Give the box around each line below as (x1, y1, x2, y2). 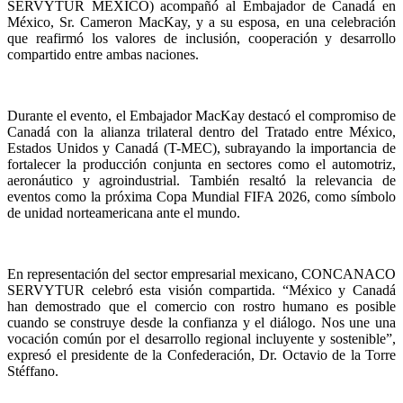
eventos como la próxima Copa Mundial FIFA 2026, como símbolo (7, 189, 396, 204)
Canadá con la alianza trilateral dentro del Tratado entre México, (7, 124, 396, 139)
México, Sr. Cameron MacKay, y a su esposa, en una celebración (7, 14, 396, 30)
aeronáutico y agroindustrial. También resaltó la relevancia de (7, 173, 396, 188)
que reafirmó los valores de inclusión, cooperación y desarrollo (7, 31, 396, 46)
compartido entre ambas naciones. (7, 47, 199, 62)
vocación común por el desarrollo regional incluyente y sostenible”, (7, 331, 396, 346)
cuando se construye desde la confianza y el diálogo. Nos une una (7, 315, 396, 330)
